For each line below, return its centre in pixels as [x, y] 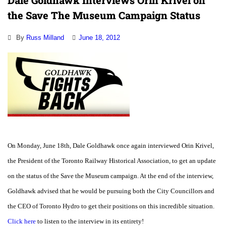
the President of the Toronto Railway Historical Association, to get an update [112, 161]
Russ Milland [45, 38]
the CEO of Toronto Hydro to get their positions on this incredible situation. [111, 206]
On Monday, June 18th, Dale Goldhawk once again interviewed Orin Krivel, [111, 146]
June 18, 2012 [99, 38]
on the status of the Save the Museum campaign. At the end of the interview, [110, 176]
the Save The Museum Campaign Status [104, 15]
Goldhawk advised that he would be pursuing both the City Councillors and [111, 191]
